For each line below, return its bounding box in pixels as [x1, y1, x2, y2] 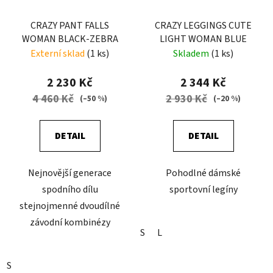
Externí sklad [30, 46, 87, 60]
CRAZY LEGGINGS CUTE [155, 18, 252, 32]
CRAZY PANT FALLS [30, 18, 109, 32]
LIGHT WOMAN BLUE [160, 32, 247, 46]
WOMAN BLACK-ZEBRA [21, 32, 118, 46]
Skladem [173, 46, 211, 60]
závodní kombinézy [29, 215, 110, 229]
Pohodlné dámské [166, 166, 241, 180]
